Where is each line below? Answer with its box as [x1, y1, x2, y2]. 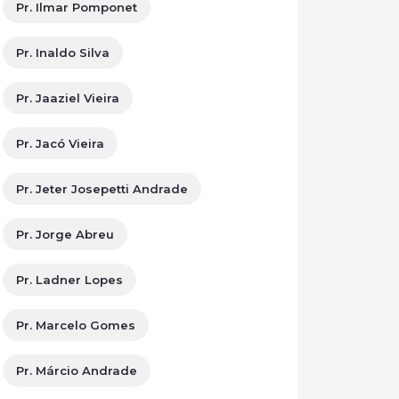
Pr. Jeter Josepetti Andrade [16, 182, 188, 196]
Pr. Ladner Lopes [16, 273, 123, 287]
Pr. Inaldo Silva [16, 45, 110, 60]
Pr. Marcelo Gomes [16, 318, 135, 332]
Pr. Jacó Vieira [16, 136, 104, 151]
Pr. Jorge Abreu [16, 227, 114, 241]
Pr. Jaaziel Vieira [16, 91, 119, 105]
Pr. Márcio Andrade [16, 363, 137, 378]
